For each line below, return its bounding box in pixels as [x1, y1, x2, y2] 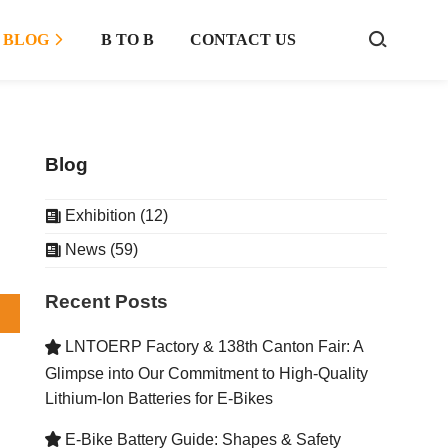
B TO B [101, 31, 154, 48]
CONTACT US [190, 31, 296, 48]
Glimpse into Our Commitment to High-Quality [44, 364, 368, 382]
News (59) [60, 241, 138, 259]
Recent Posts [44, 290, 168, 312]
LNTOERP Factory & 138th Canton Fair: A [60, 338, 363, 356]
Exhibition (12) [60, 207, 168, 225]
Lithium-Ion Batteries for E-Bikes [44, 389, 273, 407]
